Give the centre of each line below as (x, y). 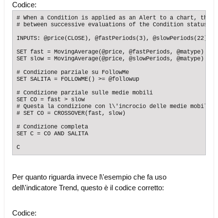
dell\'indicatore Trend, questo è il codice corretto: (88, 188)
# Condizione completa (52, 127)
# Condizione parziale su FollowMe (73, 73)
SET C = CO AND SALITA (52, 134)
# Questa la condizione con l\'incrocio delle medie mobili (114, 107)
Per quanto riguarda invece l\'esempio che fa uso (89, 177)
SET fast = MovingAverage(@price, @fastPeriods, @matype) (110, 52)
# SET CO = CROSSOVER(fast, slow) (71, 113)
